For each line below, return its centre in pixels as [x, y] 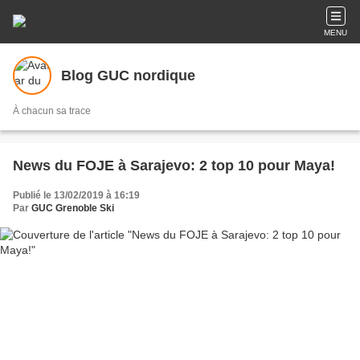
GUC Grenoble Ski [73, 208]
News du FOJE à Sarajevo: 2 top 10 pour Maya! [174, 166]
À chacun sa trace [52, 111]
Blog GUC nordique [128, 75]
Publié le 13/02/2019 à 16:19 [76, 195]
